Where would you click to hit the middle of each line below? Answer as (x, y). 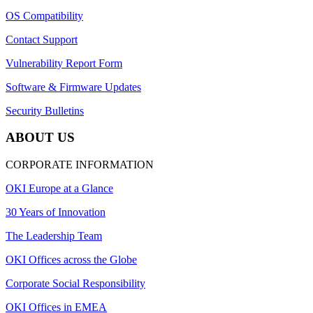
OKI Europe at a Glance (59, 189)
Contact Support (42, 39)
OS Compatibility (44, 15)
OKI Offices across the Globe (71, 260)
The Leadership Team (54, 236)
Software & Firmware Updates (73, 87)
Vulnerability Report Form (64, 63)
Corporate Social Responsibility (75, 284)
